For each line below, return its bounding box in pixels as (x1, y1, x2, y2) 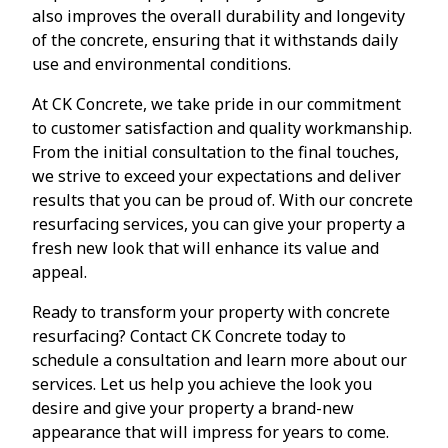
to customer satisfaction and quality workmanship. (32, 116, 412, 139)
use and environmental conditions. (32, 52, 291, 75)
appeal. (32, 260, 87, 283)
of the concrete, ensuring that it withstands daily (32, 28, 398, 51)
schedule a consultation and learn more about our (32, 348, 407, 371)
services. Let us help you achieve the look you (32, 372, 372, 395)
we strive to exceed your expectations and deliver (32, 164, 401, 187)
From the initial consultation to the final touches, (32, 140, 399, 163)
